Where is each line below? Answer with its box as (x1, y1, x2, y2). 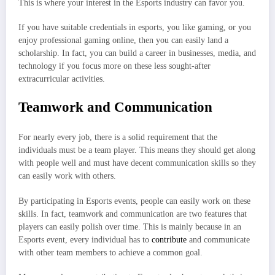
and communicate (187, 234, 250, 244)
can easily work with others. (18, 171, 118, 181)
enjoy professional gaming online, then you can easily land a (18, 35, 228, 45)
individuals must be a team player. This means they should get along (18, 145, 255, 155)
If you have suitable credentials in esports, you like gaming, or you (18, 22, 251, 32)
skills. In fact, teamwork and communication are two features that (18, 209, 247, 219)
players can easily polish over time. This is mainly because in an (18, 222, 241, 231)
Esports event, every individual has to (18, 234, 152, 244)
